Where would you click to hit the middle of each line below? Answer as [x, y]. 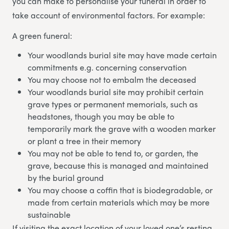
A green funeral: [42, 35]
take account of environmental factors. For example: [109, 15]
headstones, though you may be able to [101, 116]
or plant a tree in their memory [84, 141]
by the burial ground [66, 177]
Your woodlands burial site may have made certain [122, 55]
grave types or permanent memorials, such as [113, 104]
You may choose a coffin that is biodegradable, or [120, 190]
